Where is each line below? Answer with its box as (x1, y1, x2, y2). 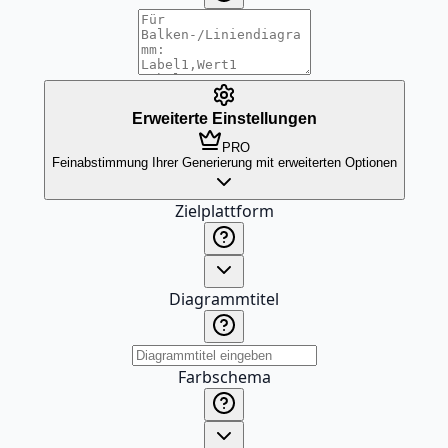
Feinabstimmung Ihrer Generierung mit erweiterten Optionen (51, 155, 397, 170)
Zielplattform (174, 200, 274, 222)
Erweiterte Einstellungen (131, 110, 317, 127)
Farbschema (177, 366, 271, 388)
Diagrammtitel (169, 288, 279, 310)
